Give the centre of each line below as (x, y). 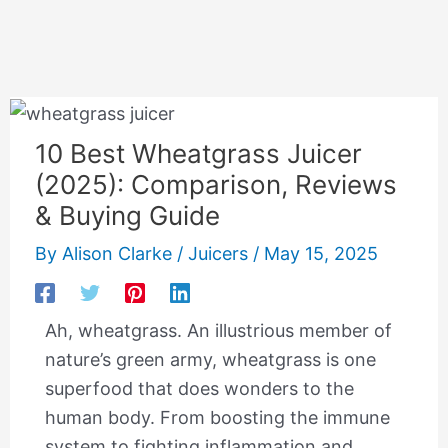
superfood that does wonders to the (199, 388)
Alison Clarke (119, 253)
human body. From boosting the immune (217, 417)
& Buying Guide (127, 215)
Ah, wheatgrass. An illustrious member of (218, 330)
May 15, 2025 (320, 253)
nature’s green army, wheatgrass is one (210, 359)
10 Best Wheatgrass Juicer (198, 153)
